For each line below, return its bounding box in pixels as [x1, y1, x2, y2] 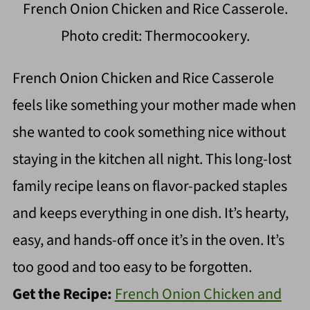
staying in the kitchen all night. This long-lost [12, 147, 291, 170]
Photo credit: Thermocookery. [60, 24, 250, 47]
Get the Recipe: [12, 282, 115, 305]
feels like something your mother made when [12, 93, 296, 116]
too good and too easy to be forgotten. [12, 255, 252, 278]
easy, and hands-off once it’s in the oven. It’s [12, 228, 284, 251]
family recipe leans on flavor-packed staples [12, 174, 287, 197]
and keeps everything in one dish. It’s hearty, [12, 201, 289, 224]
